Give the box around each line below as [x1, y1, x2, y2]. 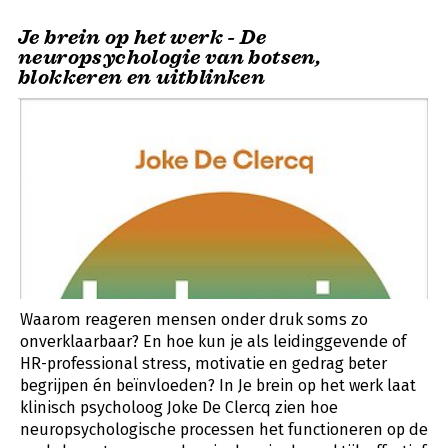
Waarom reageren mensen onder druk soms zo [20, 309, 368, 329]
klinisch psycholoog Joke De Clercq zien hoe [20, 397, 338, 417]
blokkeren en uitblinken [18, 64, 266, 90]
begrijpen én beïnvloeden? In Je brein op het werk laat [20, 375, 416, 395]
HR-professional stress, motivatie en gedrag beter [20, 353, 387, 373]
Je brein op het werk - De [18, 24, 266, 50]
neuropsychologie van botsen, [18, 44, 322, 70]
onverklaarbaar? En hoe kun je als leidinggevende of [20, 331, 406, 351]
